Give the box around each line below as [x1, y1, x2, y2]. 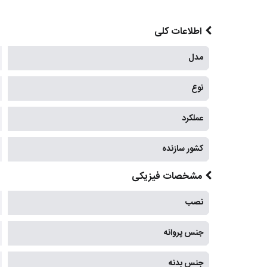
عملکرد [182, 111, 203, 126]
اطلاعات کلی [154, 24, 202, 41]
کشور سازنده [162, 142, 203, 157]
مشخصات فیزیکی [131, 169, 202, 185]
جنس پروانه [164, 226, 203, 241]
